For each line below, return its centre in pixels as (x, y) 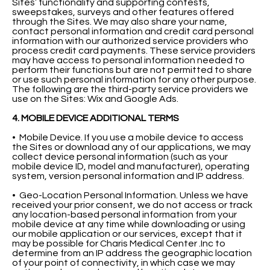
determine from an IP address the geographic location (132, 253)
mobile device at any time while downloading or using (129, 224)
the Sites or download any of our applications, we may (131, 147)
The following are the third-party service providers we (130, 89)
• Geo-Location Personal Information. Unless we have (130, 195)
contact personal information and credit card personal (133, 31)
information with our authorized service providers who (130, 41)
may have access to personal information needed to (128, 60)
